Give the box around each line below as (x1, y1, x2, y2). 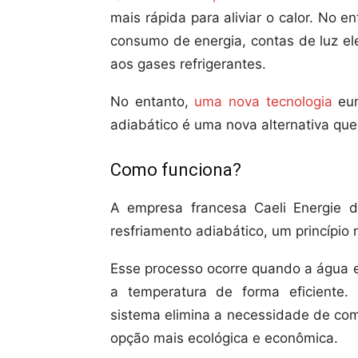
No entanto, (110, 93, 195, 109)
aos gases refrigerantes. (110, 56, 266, 72)
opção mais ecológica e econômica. (110, 330, 338, 346)
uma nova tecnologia (194, 93, 332, 109)
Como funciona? (110, 160, 241, 180)
